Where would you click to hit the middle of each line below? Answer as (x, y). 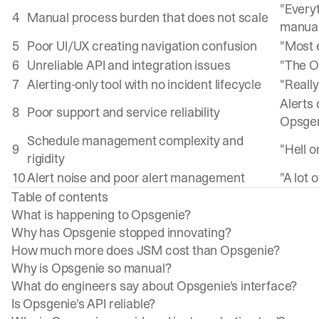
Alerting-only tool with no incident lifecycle (144, 84)
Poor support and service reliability (124, 112)
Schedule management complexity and (135, 141)
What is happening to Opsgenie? (101, 215)
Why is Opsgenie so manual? (91, 268)
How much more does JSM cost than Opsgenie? (146, 250)
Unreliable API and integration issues (129, 65)
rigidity (46, 158)
